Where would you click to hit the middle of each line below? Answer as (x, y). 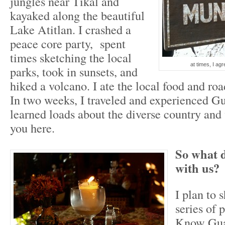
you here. (32, 128)
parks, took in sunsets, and (74, 72)
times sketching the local (71, 58)
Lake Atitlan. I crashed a (71, 29)
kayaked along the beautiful (77, 15)
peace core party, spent (68, 43)
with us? (197, 168)
